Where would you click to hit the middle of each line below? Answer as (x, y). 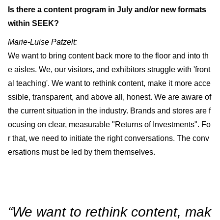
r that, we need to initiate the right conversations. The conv (109, 138)
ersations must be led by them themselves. (82, 152)
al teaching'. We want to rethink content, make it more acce (109, 83)
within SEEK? (33, 23)
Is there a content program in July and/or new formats (107, 9)
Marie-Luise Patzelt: (42, 42)
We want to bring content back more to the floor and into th (108, 55)
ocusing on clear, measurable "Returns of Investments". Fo (109, 124)
